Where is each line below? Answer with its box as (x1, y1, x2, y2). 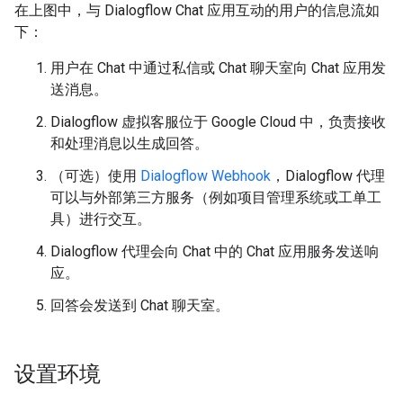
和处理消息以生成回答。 (50, 134, 209, 152)
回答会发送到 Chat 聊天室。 (50, 296, 229, 314)
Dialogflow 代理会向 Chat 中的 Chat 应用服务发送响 (50, 242, 379, 260)
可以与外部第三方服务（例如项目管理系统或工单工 (50, 188, 381, 206)
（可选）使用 (50, 166, 140, 184)
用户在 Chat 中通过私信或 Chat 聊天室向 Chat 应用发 (50, 58, 386, 76)
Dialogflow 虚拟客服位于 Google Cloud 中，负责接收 (50, 112, 386, 130)
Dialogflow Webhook (140, 166, 271, 184)
